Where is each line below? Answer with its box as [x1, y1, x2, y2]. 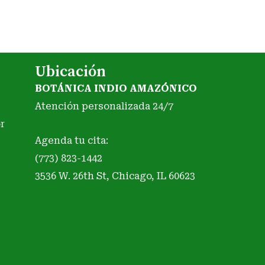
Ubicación [34, 62, 106, 82]
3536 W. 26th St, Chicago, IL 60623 [34, 170, 195, 182]
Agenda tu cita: [34, 135, 108, 147]
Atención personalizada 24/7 [34, 101, 173, 112]
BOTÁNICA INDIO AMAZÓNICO [34, 83, 197, 95]
